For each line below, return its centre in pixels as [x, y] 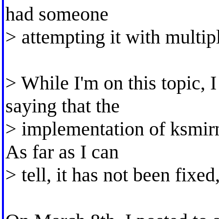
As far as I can [62, 152]
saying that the [62, 106]
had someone [57, 14]
